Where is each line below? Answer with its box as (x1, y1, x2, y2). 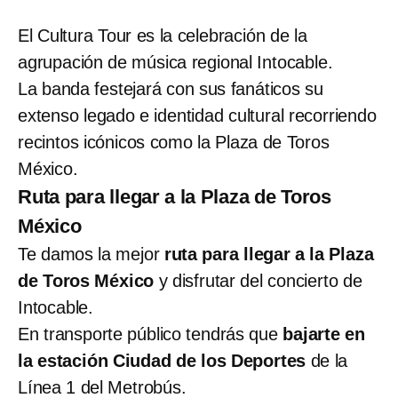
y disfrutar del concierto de (158, 271, 362, 291)
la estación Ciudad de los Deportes (18, 351, 311, 371)
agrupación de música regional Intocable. (18, 52, 333, 73)
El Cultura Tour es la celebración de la (18, 26, 307, 46)
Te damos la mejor (18, 244, 160, 265)
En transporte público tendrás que (18, 324, 283, 345)
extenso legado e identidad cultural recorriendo (18, 106, 377, 126)
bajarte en (283, 324, 365, 345)
